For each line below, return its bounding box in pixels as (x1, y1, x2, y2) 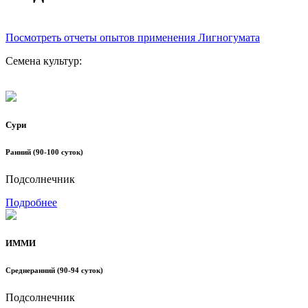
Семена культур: (5, 54, 82, 67)
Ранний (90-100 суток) (5, 148, 83, 157)
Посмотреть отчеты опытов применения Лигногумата (5, 31, 260, 43)
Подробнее (5, 196, 57, 208)
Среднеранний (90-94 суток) (5, 266, 103, 275)
